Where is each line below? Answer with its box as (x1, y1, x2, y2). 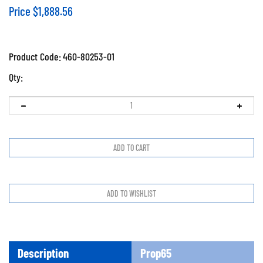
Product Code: (9, 50, 61, 63)
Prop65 (140, 241, 171, 255)
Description (18, 241, 69, 255)
